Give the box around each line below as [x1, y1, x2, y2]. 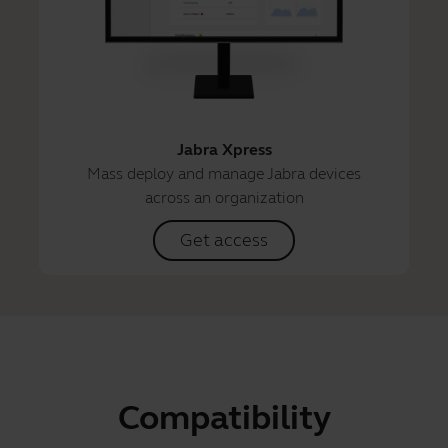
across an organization [144, 187, 304, 207]
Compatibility [117, 396, 331, 439]
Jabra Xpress [176, 139, 272, 159]
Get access [180, 228, 268, 251]
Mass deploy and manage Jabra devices [87, 163, 361, 183]
